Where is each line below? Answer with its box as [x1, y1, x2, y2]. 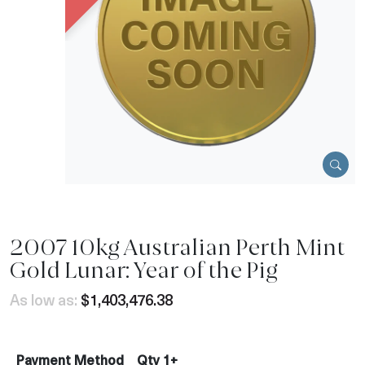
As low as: [10, 289, 77, 310]
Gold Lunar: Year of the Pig [10, 257, 277, 284]
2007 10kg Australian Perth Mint [10, 234, 345, 262]
